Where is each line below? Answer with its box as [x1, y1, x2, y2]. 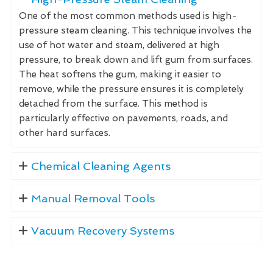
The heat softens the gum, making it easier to [19, 68, 221, 80]
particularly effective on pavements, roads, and [19, 112, 228, 124]
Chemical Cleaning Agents [30, 159, 171, 172]
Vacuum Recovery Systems [30, 224, 174, 237]
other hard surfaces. [19, 127, 110, 138]
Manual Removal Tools [30, 191, 155, 205]
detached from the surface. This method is [19, 97, 208, 109]
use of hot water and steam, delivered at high [19, 39, 219, 51]
